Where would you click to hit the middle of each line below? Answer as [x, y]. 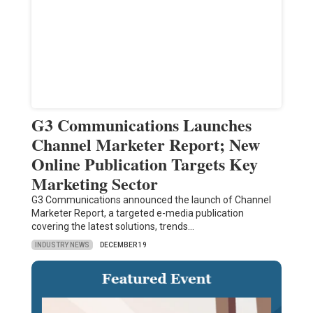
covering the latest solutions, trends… [112, 227]
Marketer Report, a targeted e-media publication [137, 213]
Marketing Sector [94, 184]
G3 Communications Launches [141, 125]
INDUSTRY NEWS [62, 245]
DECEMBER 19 [123, 245]
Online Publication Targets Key [144, 164]
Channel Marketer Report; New [145, 145]
